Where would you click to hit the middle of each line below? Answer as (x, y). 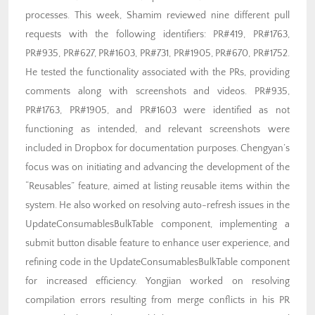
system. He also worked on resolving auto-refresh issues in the (157, 206)
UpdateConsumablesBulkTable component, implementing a (157, 225)
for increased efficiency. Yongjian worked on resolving (157, 282)
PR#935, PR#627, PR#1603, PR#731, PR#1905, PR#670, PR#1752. (157, 54)
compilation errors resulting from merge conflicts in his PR (157, 301)
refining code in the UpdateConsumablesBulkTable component (157, 263)
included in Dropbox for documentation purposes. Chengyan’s (157, 149)
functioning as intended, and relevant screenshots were (157, 130)
